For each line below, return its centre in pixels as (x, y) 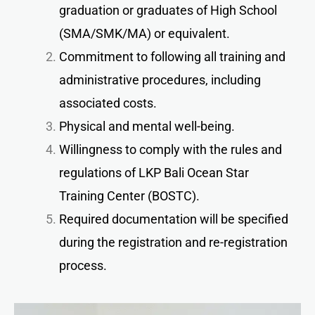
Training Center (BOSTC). (129, 196)
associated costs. (108, 103)
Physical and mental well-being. (147, 127)
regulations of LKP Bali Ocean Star (154, 173)
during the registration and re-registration (173, 243)
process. (83, 266)
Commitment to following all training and (172, 57)
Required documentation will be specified (174, 219)
